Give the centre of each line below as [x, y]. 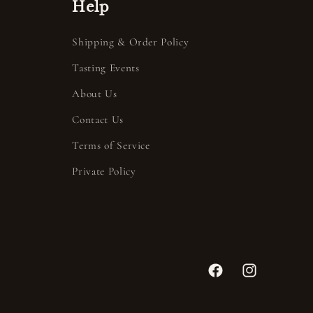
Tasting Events [106, 68]
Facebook [228, 278]
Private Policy [104, 172]
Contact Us [98, 120]
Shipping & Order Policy [131, 42]
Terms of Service [111, 146]
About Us [95, 94]
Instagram [263, 278]
